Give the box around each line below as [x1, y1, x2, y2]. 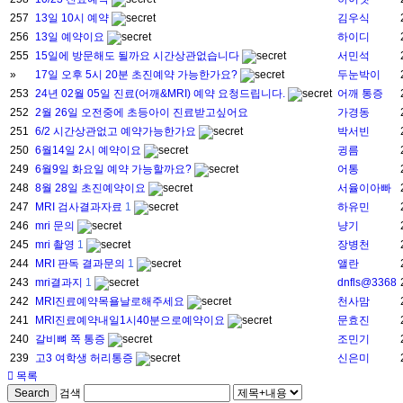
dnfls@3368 [337, 276, 397, 290]
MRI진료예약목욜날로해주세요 [35, 295, 187, 309]
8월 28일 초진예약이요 [35, 182, 148, 195]
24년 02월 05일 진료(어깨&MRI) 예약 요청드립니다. [35, 87, 288, 101]
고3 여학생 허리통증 [35, 352, 136, 365]
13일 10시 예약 [35, 12, 112, 25]
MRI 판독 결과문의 [35, 257, 128, 271]
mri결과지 [35, 276, 85, 290]
